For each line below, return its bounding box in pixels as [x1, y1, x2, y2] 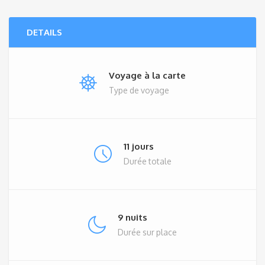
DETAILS [27, 27, 62, 38]
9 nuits [118, 211, 147, 222]
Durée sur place [118, 227, 177, 237]
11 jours [123, 140, 154, 151]
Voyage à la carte [109, 69, 186, 80]
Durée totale [123, 156, 172, 166]
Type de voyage [109, 85, 169, 95]
